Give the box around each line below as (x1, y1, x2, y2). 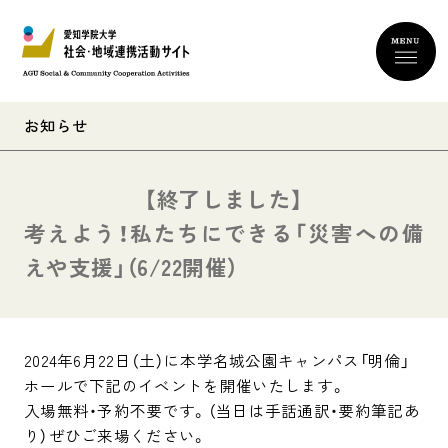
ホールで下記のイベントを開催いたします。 (23, 373, 347, 396)
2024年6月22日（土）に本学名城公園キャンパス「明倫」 (23, 348, 409, 371)
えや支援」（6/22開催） (23, 251, 239, 283)
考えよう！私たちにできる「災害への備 (23, 217, 425, 249)
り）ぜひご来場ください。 (23, 423, 208, 446)
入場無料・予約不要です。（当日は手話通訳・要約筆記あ (23, 398, 420, 421)
